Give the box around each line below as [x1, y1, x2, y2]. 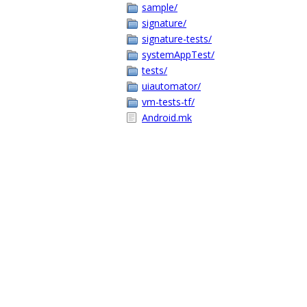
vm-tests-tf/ [142, 95, 195, 108]
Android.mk [142, 111, 192, 124]
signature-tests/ [142, 32, 212, 45]
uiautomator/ [142, 79, 201, 93]
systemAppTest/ [142, 48, 214, 61]
